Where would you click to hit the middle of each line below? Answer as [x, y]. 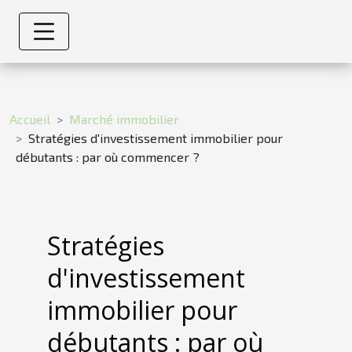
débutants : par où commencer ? [108, 156]
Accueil [30, 119]
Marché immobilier [124, 119]
